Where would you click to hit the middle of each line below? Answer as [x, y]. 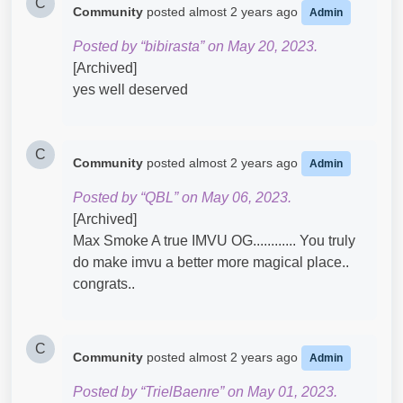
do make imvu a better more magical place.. [211, 262]
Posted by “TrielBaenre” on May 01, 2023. [205, 391]
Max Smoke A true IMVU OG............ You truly [214, 240]
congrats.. [104, 283]
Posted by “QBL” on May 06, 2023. [182, 197]
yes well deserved [130, 89]
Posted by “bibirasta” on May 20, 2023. [195, 46]
